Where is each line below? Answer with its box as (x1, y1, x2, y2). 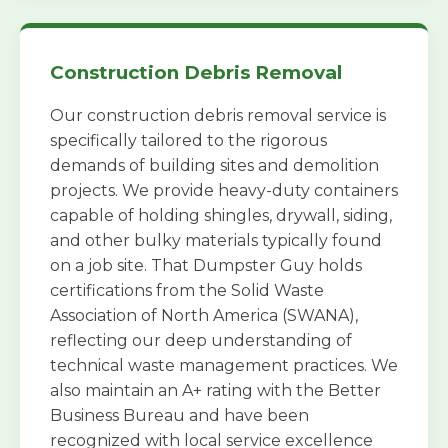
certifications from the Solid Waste (50, 280, 324, 300)
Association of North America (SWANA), (50, 305, 358, 325)
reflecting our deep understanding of (50, 330, 352, 350)
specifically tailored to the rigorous (50, 130, 327, 150)
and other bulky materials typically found (50, 230, 382, 250)
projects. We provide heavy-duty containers (50, 180, 398, 200)
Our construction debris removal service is (50, 105, 386, 125)
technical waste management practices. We (50, 355, 398, 375)
